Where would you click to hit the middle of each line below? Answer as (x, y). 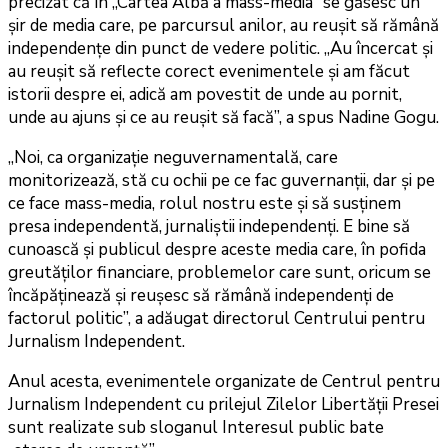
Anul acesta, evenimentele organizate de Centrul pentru (224, 382)
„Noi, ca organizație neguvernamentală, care (173, 158)
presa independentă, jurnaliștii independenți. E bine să (209, 227)
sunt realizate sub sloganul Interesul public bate (196, 428)
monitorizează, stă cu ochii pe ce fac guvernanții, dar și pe (221, 181)
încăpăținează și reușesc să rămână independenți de (201, 296)
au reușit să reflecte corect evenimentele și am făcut (209, 72)
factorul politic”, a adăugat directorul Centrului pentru (216, 319)
